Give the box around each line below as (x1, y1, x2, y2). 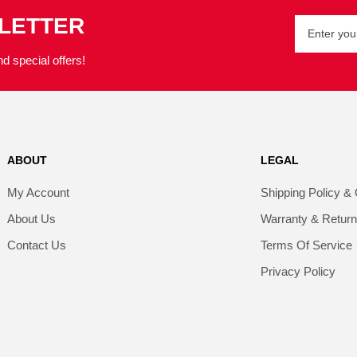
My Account (6, 185, 69, 199)
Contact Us (6, 237, 66, 252)
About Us (6, 211, 56, 226)
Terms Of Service (260, 237, 352, 252)
